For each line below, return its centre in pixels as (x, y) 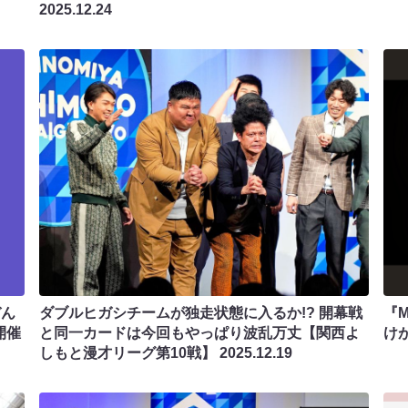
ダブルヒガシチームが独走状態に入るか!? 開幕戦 (201, 312)
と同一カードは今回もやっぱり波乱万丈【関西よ (200, 332)
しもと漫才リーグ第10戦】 (130, 352)
